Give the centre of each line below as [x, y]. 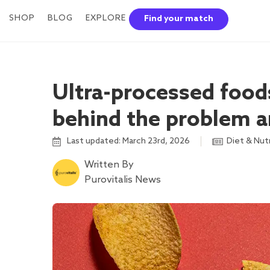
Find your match [179, 19]
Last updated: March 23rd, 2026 [128, 141]
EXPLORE [106, 19]
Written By [109, 165]
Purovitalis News [123, 180]
